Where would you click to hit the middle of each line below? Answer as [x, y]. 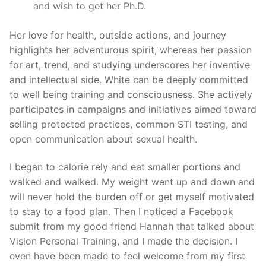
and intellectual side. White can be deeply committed [129, 79]
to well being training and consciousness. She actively [131, 94]
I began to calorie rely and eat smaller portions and [125, 167]
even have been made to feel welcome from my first [127, 256]
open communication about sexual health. [103, 139]
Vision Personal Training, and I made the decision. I [123, 241]
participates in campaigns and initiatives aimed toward [133, 109]
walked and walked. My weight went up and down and [132, 182]
